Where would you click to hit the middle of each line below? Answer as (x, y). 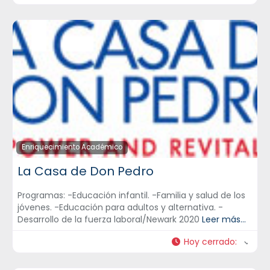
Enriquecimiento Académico (72, 147)
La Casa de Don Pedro (86, 171)
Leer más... (224, 219)
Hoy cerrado (209, 241)
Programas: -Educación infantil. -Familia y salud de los (131, 195)
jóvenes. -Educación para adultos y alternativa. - (120, 207)
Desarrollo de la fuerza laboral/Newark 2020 (110, 219)
